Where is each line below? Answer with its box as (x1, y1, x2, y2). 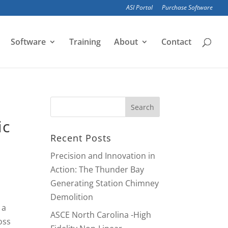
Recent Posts (50, 132, 111, 144)
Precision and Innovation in (50, 150, 155, 161)
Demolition (50, 191, 93, 203)
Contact (161, 36, 191, 47)
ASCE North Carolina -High (50, 209, 151, 220)
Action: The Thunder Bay (50, 164, 144, 175)
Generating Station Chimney (50, 178, 159, 189)
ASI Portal (126, 3, 153, 12)
